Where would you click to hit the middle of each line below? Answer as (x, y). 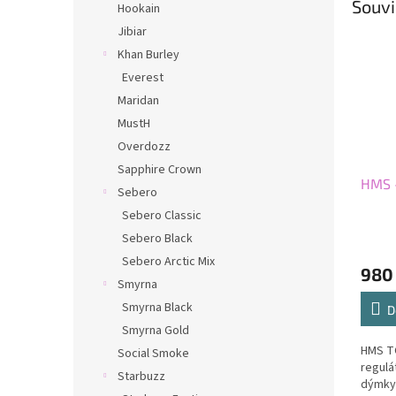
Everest (143, 78)
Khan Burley (148, 55)
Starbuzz (141, 377)
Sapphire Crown (160, 170)
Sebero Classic (162, 216)
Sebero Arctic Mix (168, 262)
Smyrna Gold (156, 331)
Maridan (138, 101)
